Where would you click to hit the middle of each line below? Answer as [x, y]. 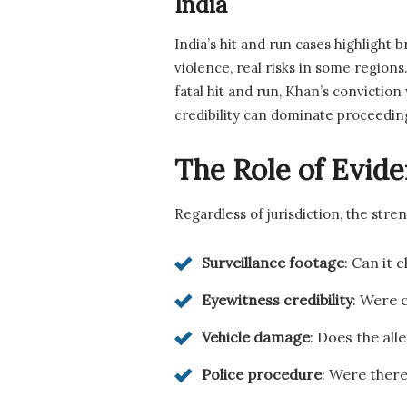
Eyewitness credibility [277, 299]
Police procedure [262, 374]
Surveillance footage [273, 262]
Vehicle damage [256, 337]
